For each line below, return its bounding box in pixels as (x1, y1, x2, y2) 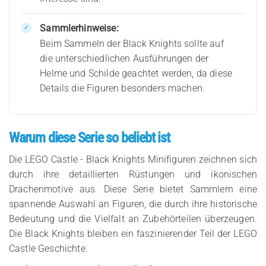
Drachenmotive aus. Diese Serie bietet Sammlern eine (9, 183, 257, 195)
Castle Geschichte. (9, 243, 88, 255)
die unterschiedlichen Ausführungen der (40, 53, 209, 65)
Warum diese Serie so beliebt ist (9, 129, 170, 147)
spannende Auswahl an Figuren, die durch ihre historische (9, 198, 257, 210)
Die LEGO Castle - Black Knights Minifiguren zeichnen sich (9, 154, 257, 166)
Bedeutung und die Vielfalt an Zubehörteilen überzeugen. (9, 213, 257, 225)
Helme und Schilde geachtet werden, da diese (40, 68, 233, 80)
